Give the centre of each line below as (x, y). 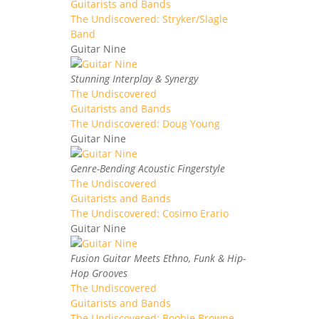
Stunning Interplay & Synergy (134, 78)
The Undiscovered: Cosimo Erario (150, 213)
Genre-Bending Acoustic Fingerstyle (148, 168)
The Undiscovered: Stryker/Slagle (149, 19)
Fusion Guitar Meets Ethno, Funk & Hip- (158, 258)
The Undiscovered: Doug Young (145, 123)
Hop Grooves (99, 273)
